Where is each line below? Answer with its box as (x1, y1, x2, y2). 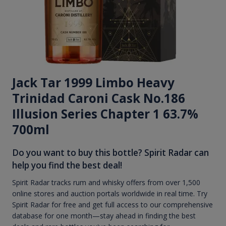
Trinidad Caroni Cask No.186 (12, 89, 185, 106)
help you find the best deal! (12, 159, 122, 171)
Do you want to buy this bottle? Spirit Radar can (12, 146, 209, 158)
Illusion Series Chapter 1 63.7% (12, 105, 198, 122)
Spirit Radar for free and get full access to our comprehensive (12, 200, 213, 210)
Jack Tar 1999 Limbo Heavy (12, 74, 175, 91)
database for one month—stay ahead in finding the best (12, 211, 196, 221)
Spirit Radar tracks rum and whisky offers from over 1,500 (12, 178, 200, 188)
